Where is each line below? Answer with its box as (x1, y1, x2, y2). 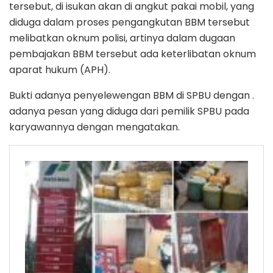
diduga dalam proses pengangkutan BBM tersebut (9, 15, 250, 30)
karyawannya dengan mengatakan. (9, 120, 180, 135)
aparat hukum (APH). (9, 63, 110, 77)
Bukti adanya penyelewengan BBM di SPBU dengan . (9, 88, 254, 103)
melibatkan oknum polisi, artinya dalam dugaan (9, 31, 235, 46)
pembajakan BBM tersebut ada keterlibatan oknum (9, 47, 256, 62)
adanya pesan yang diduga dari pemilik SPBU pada (9, 104, 249, 119)
